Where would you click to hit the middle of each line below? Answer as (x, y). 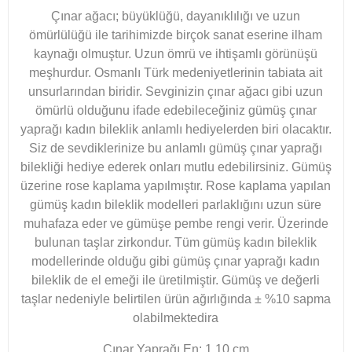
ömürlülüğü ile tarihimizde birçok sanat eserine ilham (176, 35)
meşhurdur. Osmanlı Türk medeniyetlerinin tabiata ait (176, 72)
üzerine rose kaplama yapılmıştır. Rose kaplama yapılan (176, 185)
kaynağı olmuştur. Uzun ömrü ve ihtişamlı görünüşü (176, 53)
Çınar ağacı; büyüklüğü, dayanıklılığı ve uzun (176, 16)
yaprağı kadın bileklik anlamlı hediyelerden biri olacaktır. (176, 129)
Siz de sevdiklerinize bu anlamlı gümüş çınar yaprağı (176, 148)
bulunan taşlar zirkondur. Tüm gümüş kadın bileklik (176, 242)
